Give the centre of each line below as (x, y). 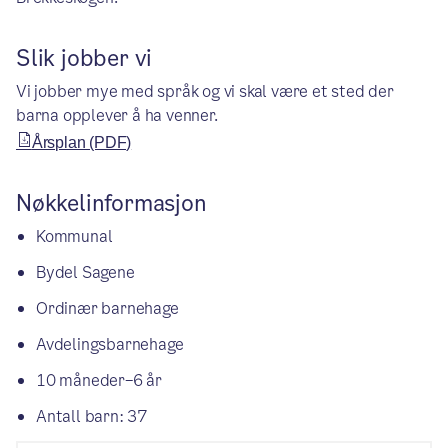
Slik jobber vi (84, 58)
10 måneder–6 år (99, 380)
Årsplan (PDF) (81, 140)
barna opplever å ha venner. (117, 115)
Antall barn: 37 (91, 416)
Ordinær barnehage (107, 308)
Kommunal (74, 236)
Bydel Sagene (85, 272)
